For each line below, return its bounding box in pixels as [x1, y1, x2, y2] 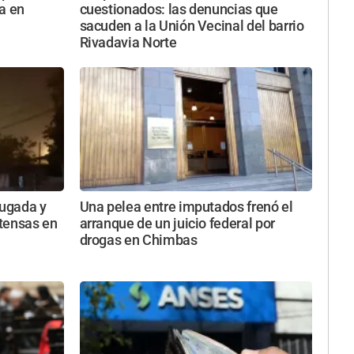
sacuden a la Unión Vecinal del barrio [79, 17, 304, 34]
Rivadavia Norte [79, 34, 177, 51]
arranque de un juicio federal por [79, 216, 275, 232]
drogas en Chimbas [79, 232, 198, 249]
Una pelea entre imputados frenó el [79, 199, 293, 216]
